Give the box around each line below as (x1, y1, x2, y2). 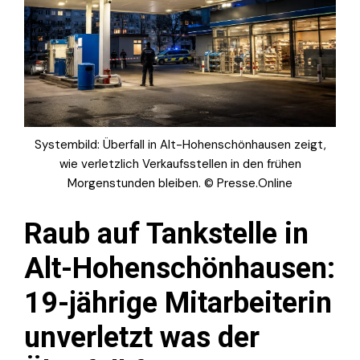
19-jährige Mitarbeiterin (24, 285, 332, 320)
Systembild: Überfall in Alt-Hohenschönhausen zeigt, (34, 136, 326, 153)
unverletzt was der (24, 320, 260, 354)
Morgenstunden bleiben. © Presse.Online (67, 174, 292, 191)
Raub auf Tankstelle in (24, 216, 309, 251)
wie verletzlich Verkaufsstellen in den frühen (59, 155, 301, 172)
